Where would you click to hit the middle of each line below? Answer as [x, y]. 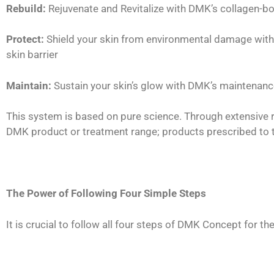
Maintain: [29, 85]
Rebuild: [26, 8]
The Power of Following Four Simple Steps [106, 193]
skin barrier [32, 54]
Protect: [25, 39]
